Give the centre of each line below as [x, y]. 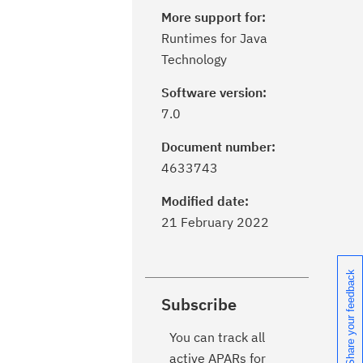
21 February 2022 [215, 222]
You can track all [217, 337]
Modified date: [205, 201]
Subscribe [199, 304]
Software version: [214, 92]
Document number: [218, 147]
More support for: [214, 17]
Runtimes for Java [214, 38]
